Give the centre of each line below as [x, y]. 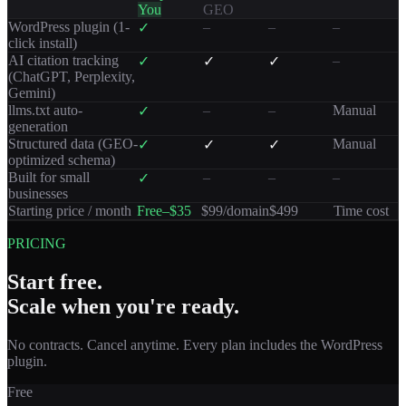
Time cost [361, 211]
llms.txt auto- [45, 111]
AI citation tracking [63, 61]
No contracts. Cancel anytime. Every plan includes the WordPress [195, 344]
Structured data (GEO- [73, 144]
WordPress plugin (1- [69, 27]
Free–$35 [164, 211]
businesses [38, 194]
